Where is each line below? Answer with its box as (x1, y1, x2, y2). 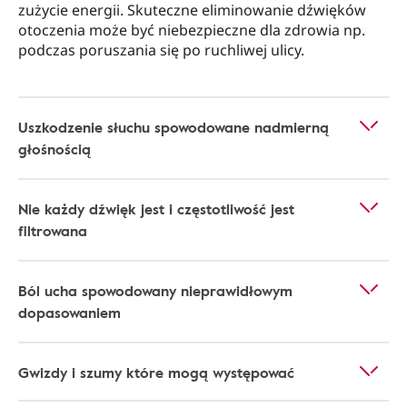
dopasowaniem (18, 302, 121, 323)
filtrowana (18, 220, 87, 242)
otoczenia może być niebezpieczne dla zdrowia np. (18, 20, 365, 40)
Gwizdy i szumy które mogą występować (18, 362, 294, 383)
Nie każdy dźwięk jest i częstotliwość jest (18, 198, 294, 220)
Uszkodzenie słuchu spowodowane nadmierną (18, 116, 329, 138)
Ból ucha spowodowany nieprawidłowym (18, 280, 293, 302)
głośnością (18, 138, 91, 160)
